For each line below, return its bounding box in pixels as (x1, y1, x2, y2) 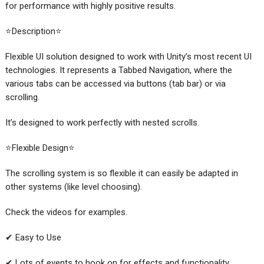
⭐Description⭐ (5, 25, 62, 37)
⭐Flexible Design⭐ (5, 142, 75, 153)
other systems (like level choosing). (5, 181, 142, 192)
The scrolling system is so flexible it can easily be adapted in (5, 167, 238, 179)
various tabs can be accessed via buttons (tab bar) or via (5, 78, 226, 89)
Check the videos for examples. (5, 206, 127, 217)
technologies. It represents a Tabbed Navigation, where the (5, 64, 232, 75)
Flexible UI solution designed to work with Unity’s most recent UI (5, 51, 252, 62)
